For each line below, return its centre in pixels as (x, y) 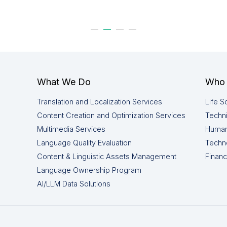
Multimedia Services (71, 129)
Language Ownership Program (89, 170)
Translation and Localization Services (100, 102)
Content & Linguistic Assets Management (107, 156)
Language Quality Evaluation (85, 143)
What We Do (64, 82)
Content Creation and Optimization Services (111, 115)
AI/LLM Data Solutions (74, 184)
